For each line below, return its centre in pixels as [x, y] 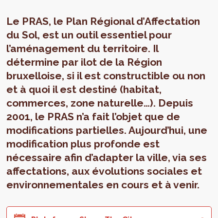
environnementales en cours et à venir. [103, 185]
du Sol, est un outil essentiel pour [89, 35]
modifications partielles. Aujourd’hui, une [107, 130]
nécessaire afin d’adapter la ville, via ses [107, 157]
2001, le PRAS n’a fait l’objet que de [93, 117]
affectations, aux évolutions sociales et [104, 171]
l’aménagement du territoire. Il [82, 48]
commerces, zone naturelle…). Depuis [100, 103]
